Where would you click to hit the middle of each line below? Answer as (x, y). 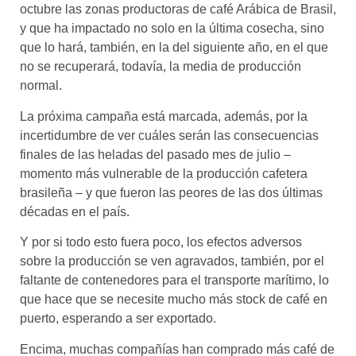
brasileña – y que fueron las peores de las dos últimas (171, 192)
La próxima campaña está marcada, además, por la (164, 116)
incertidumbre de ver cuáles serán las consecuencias (169, 135)
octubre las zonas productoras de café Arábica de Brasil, (178, 10)
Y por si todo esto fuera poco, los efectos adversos (161, 242)
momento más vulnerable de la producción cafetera (164, 173)
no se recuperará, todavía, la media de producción (161, 67)
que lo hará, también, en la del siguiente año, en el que (174, 48)
